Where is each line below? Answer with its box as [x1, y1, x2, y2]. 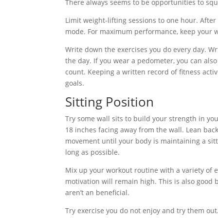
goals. [65, 78, 85, 88]
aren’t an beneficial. [65, 188, 130, 197]
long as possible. [65, 147, 120, 157]
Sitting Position [65, 93, 154, 110]
